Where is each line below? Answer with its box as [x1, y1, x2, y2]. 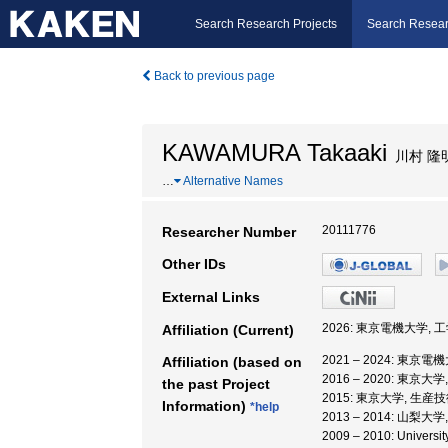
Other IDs [162, 256, 226, 272]
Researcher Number [162, 224, 296, 240]
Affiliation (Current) [162, 322, 294, 338]
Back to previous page [151, 69, 275, 83]
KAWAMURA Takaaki [162, 139, 387, 166]
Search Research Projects [195, 17, 337, 31]
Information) [162, 398, 250, 414]
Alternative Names [181, 174, 283, 188]
